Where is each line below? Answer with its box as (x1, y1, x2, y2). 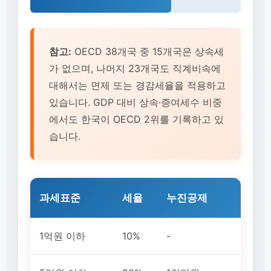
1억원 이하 (39, 230, 85, 242)
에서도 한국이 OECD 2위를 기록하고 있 (49, 113, 224, 125)
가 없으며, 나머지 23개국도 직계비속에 (49, 62, 221, 74)
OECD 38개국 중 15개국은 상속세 (71, 45, 224, 57)
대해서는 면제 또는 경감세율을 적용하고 (49, 79, 226, 91)
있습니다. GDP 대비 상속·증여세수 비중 (49, 96, 222, 108)
